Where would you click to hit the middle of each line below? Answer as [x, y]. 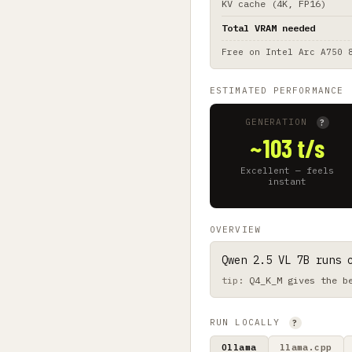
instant [287, 182]
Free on [244, 51]
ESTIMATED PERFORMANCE [280, 90]
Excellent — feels [287, 171]
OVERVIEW [235, 230]
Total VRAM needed [268, 27]
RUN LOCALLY [248, 323]
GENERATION [279, 121]
